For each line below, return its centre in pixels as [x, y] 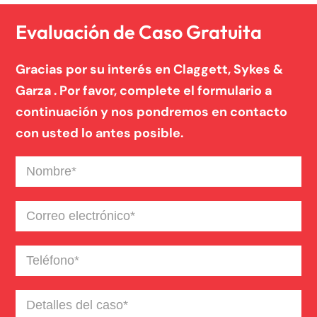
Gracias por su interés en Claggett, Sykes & [149, 70]
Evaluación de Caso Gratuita [139, 32]
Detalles [38, 299]
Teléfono [40, 255]
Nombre [38, 166]
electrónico [47, 230]
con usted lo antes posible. [99, 133]
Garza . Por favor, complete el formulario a [144, 91]
